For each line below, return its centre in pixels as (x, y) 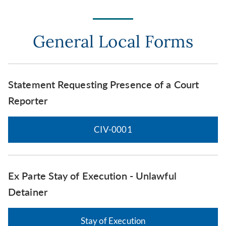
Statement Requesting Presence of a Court (104, 84)
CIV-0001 (113, 129)
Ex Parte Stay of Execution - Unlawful (92, 175)
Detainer (28, 191)
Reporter (28, 100)
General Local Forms (113, 41)
